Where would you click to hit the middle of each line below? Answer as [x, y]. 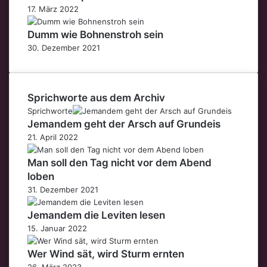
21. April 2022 [53, 137]
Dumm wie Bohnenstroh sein [95, 34]
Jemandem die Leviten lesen [96, 215]
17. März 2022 [53, 9]
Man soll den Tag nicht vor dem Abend [119, 162]
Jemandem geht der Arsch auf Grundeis [124, 124]
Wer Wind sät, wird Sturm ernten [106, 254]
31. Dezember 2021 [63, 189]
